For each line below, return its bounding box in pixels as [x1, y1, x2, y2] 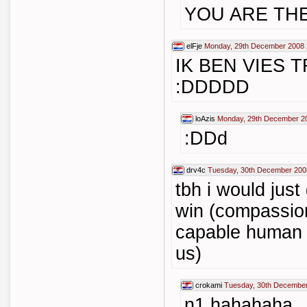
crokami [195, 281, 222, 289]
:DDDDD [175, 77, 249, 97]
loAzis [195, 114, 215, 123]
